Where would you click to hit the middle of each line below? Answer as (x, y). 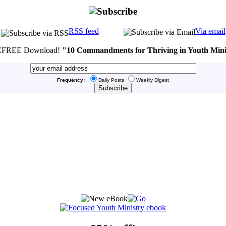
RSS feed (83, 31)
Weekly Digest (153, 80)
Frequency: (71, 80)
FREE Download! (32, 50)
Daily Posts (111, 80)
